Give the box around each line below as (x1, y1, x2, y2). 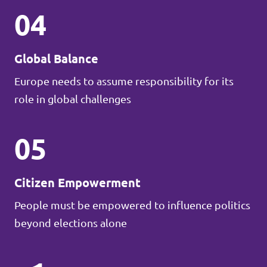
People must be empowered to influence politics (14, 199, 250, 211)
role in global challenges (14, 93, 131, 105)
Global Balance (14, 52, 98, 66)
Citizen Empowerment (14, 176, 141, 190)
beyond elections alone (14, 217, 127, 229)
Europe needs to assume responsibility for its (14, 75, 234, 87)
